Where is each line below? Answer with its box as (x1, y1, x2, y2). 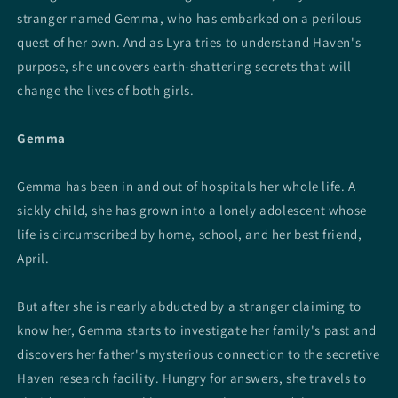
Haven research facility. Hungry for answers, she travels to (17, 370, 367, 387)
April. (17, 250, 50, 267)
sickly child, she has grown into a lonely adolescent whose (17, 202, 367, 219)
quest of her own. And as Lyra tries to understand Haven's (17, 34, 362, 52)
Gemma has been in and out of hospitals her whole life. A (17, 178, 356, 195)
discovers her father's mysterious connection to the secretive (17, 346, 380, 363)
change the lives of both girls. (17, 82, 195, 99)
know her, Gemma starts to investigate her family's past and (17, 322, 377, 339)
